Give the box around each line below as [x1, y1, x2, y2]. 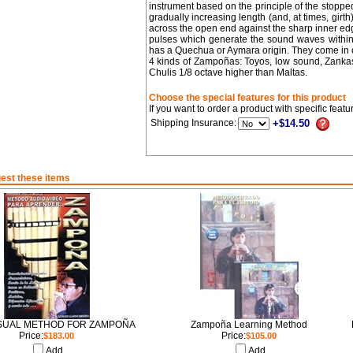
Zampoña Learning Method [191, 319, 307, 330]
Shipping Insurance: [150, 117, 236, 128]
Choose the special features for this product [148, 92, 346, 103]
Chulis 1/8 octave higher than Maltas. [148, 67, 307, 78]
